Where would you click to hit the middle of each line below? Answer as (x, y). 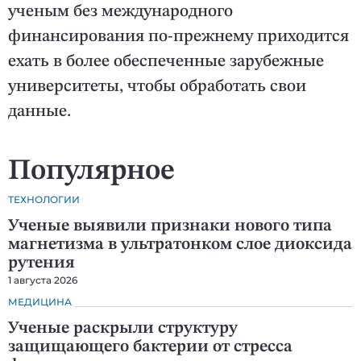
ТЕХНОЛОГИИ (44, 200)
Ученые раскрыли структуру (123, 329)
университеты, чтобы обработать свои (157, 87)
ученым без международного (120, 12)
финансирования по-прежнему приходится (178, 37)
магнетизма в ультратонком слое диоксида (180, 245)
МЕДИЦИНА (40, 302)
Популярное (91, 172)
